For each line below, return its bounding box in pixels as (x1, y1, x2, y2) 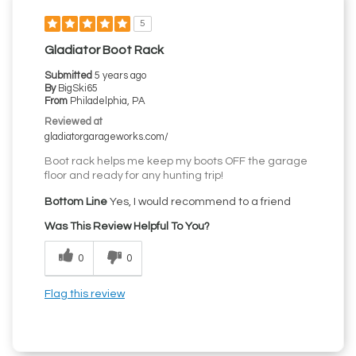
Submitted (44, 71, 95, 82)
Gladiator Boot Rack (44, 44, 164, 57)
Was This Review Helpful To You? (44, 221, 210, 233)
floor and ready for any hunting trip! (44, 170, 223, 182)
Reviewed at (44, 117, 103, 128)
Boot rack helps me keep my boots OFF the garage (44, 156, 308, 168)
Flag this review (44, 288, 125, 300)
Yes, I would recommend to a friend (107, 196, 291, 208)
